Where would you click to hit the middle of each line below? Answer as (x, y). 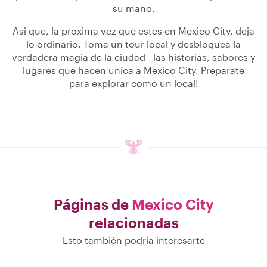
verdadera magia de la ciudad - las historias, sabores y (133, 57)
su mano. (133, 8)
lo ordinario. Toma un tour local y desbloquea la (133, 44)
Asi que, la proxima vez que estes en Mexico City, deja (133, 31)
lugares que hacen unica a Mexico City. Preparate (133, 70)
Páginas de (92, 204)
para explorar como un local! (133, 83)
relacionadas (133, 223)
